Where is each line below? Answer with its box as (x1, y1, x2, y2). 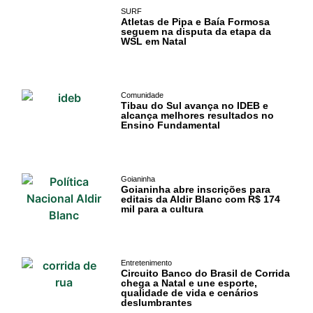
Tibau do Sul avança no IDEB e (120, 100, 268, 112)
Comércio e (41, 265, 101, 279)
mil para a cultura (120, 203, 203, 215)
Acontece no (41, 215, 109, 230)
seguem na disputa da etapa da (120, 26, 271, 38)
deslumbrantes (120, 297, 192, 309)
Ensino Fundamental (120, 119, 220, 131)
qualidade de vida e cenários (120, 287, 259, 299)
